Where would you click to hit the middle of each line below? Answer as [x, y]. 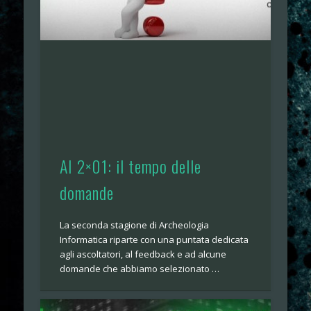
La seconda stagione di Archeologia [135, 225]
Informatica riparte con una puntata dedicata [154, 240]
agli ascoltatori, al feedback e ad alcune [143, 254]
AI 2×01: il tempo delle [131, 166]
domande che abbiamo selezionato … [140, 269]
